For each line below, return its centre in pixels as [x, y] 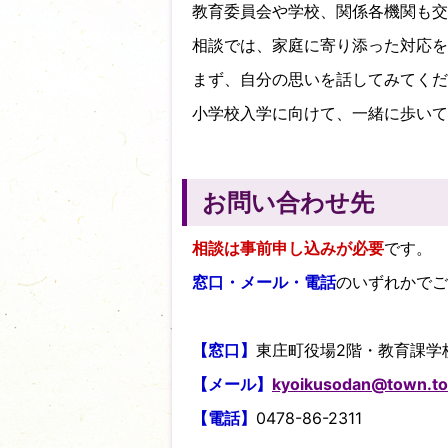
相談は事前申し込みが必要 [288, 248]
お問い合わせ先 [288, 203]
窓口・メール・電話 [264, 282]
